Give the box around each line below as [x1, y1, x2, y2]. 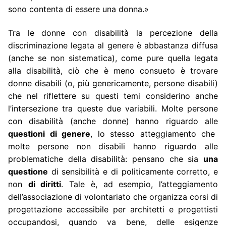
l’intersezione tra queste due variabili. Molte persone [8, 103, 218, 114]
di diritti [28, 179, 62, 190]
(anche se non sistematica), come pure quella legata [8, 53, 218, 64]
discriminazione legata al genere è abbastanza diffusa [8, 40, 218, 51]
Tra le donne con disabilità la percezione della [8, 28, 218, 38]
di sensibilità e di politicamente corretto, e [48, 166, 218, 177]
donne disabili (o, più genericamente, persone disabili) [8, 78, 218, 89]
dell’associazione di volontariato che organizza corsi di [8, 192, 218, 202]
